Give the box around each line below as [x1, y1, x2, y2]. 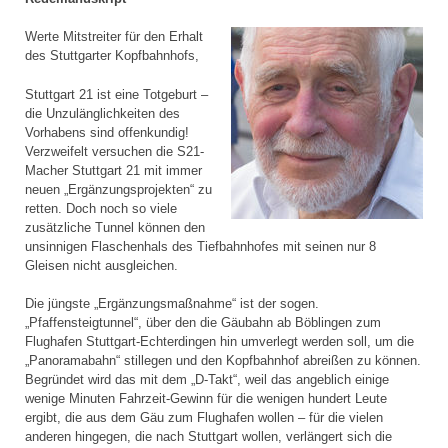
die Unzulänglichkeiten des [25, 105, 180, 121]
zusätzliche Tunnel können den [25, 219, 205, 235]
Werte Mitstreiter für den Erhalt [25, 29, 203, 45]
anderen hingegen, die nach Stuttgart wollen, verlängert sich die [25, 428, 392, 444]
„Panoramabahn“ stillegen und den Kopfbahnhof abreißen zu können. [25, 352, 421, 368]
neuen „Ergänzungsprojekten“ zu [25, 181, 212, 197]
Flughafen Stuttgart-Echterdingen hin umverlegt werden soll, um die [25, 333, 414, 349]
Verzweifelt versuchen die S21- [25, 143, 204, 159]
